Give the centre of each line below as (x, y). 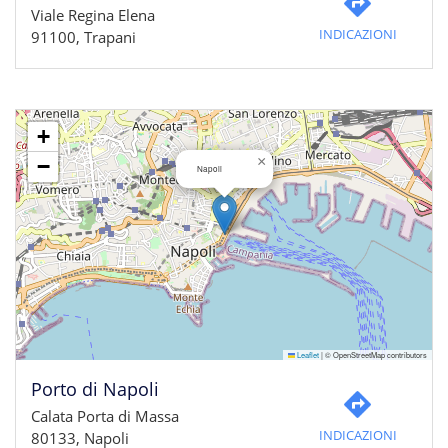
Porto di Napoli (95, 389)
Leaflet (307, 354)
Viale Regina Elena (93, 15)
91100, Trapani (83, 37)
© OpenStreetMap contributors (375, 354)
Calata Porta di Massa (105, 416)
